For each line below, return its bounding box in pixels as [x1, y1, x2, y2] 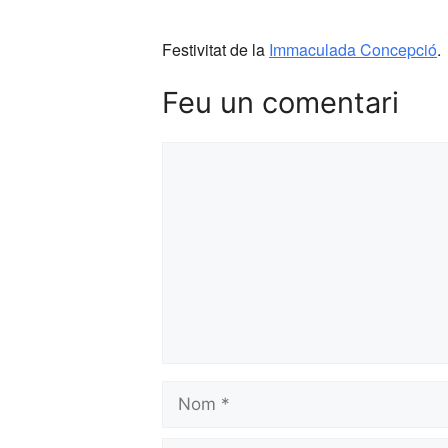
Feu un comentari [162, 84, 399, 120]
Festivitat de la [162, 38, 269, 61]
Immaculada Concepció [269, 38, 437, 61]
